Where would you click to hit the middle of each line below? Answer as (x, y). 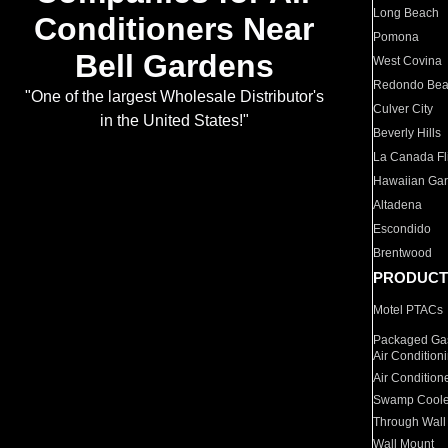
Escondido (402, 229)
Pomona (396, 37)
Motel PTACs (408, 310)
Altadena (398, 205)
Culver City (403, 109)
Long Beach (406, 13)
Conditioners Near (174, 29)
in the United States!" (174, 121)
